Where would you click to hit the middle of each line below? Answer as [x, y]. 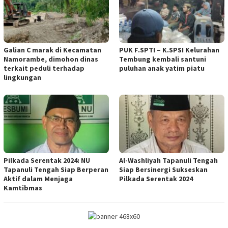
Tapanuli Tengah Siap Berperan [56, 170]
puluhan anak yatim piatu [162, 68]
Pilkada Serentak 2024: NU [47, 161]
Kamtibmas [23, 188]
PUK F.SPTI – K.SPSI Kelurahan [169, 50]
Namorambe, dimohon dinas [51, 59]
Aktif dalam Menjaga [38, 179]
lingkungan [22, 77]
